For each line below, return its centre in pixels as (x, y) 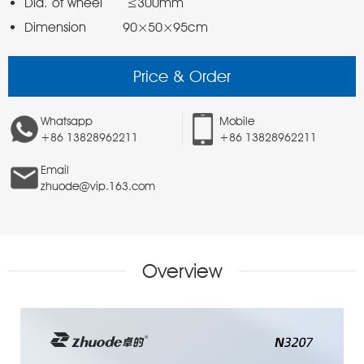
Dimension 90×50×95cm (118, 27)
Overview (182, 271)
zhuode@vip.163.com (98, 186)
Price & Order (182, 76)
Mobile (237, 121)
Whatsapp (67, 121)
